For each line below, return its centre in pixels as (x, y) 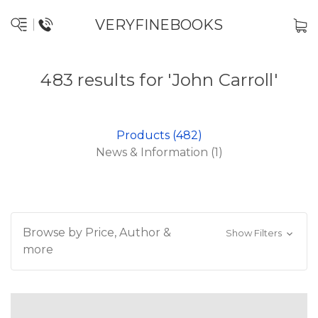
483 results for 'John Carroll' (159, 80)
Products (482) (159, 135)
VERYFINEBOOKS (159, 25)
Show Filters (254, 233)
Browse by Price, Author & (97, 232)
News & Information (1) (159, 152)
